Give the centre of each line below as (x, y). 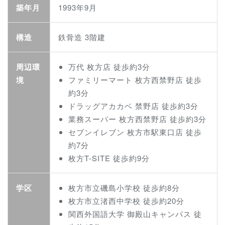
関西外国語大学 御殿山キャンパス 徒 (135, 213)
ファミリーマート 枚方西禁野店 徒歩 (135, 79)
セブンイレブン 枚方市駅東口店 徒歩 (135, 132)
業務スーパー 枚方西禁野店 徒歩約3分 (137, 119)
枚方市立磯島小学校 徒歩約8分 (124, 187)
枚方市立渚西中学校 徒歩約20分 (126, 200)
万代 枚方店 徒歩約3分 (109, 66)
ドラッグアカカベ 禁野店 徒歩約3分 (133, 105)
